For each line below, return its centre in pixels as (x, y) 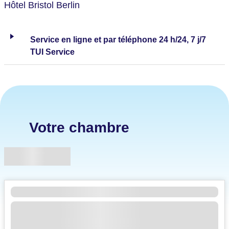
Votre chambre (79, 127)
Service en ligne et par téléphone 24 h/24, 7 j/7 (118, 40)
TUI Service (52, 52)
